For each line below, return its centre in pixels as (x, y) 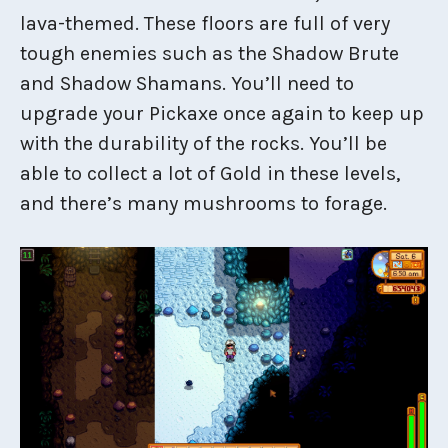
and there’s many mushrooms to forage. (203, 203)
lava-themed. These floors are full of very (205, 23)
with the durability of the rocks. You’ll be (203, 143)
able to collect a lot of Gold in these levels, (210, 173)
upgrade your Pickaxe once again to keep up (222, 113)
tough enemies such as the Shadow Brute (209, 53)
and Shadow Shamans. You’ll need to (187, 83)
